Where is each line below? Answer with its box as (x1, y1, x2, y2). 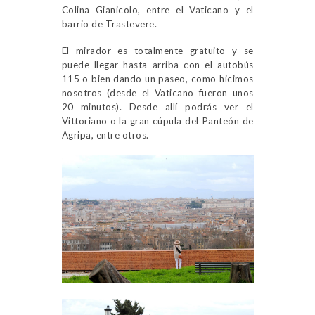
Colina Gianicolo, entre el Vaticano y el (61, 4, 254, 15)
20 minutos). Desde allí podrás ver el (61, 101, 254, 112)
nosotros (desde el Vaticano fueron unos (61, 86, 254, 98)
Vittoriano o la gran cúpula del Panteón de (61, 115, 254, 127)
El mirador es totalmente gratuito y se (61, 44, 254, 56)
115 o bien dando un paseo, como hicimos (61, 72, 254, 84)
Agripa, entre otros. (61, 129, 149, 141)
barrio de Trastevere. (61, 18, 157, 30)
